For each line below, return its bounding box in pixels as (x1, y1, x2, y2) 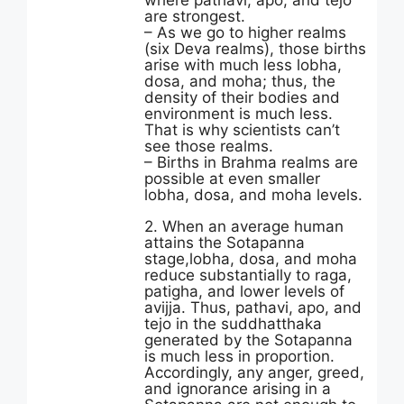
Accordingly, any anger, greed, (144, 363, 364, 381)
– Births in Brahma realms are (144, 153, 358, 171)
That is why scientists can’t (144, 121, 340, 139)
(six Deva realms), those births (144, 40, 366, 58)
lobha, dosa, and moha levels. (144, 186, 363, 204)
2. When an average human (144, 217, 344, 235)
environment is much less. (144, 105, 333, 123)
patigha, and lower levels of (144, 282, 344, 300)
